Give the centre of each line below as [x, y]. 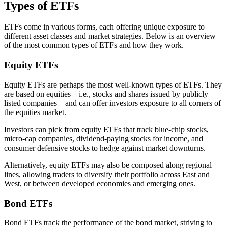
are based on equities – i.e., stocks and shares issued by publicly [106, 94]
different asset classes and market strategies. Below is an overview [110, 36]
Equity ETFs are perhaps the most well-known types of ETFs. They [113, 84]
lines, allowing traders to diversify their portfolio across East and [107, 174]
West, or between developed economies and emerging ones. [100, 183]
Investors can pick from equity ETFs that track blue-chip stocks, [106, 129]
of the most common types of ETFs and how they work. [94, 45]
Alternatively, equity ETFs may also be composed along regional [108, 165]
